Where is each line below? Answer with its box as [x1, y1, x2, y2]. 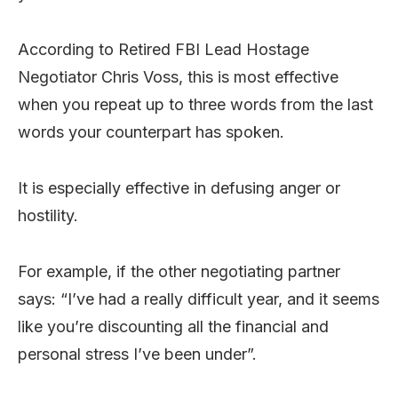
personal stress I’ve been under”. [18, 344, 257, 363]
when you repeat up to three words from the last [18, 94, 373, 114]
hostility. [18, 205, 78, 225]
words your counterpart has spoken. [18, 122, 284, 141]
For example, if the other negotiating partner [18, 261, 340, 281]
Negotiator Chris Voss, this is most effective [18, 67, 338, 86]
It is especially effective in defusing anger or [18, 178, 340, 197]
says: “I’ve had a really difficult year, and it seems [18, 289, 379, 308]
